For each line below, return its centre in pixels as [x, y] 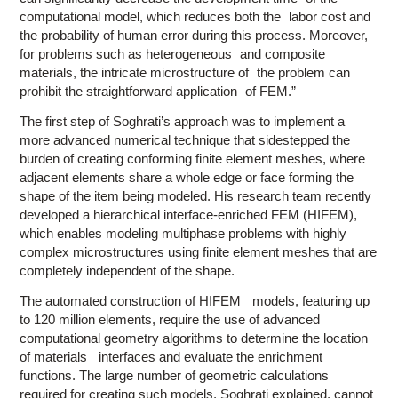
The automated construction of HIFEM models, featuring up [195, 300]
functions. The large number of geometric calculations [175, 375]
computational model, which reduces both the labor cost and [195, 16]
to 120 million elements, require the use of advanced [170, 319]
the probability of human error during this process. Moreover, [194, 35]
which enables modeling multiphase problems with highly [183, 233]
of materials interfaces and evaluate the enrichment [171, 356]
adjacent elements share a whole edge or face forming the [187, 177]
